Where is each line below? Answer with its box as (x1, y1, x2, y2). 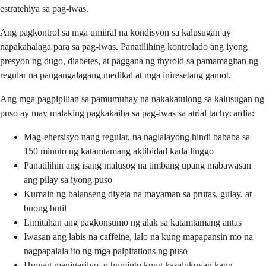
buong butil (24, 202, 66, 213)
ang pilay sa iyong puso (24, 174, 112, 185)
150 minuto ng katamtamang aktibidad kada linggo (24, 145, 214, 156)
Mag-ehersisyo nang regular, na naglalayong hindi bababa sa (24, 131, 250, 142)
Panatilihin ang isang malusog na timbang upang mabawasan (24, 160, 251, 170)
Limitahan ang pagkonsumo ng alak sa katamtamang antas (24, 217, 242, 227)
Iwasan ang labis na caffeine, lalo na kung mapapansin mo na (24, 231, 253, 242)
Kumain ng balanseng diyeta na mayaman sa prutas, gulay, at (24, 188, 252, 199)
